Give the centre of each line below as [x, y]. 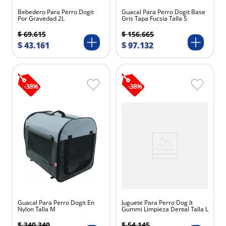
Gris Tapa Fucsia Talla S [154, 19]
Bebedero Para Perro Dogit [55, 12]
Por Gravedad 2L [41, 19]
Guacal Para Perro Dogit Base [163, 12]
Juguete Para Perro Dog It [157, 203]
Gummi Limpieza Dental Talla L [165, 209]
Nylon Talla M [36, 209]
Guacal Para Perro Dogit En [56, 203]
